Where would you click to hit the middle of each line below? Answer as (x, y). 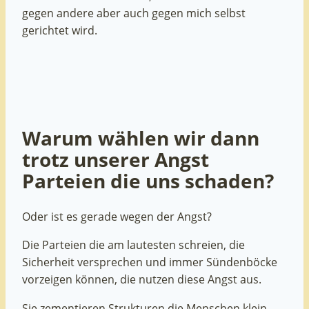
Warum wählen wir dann (141, 138)
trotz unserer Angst (116, 160)
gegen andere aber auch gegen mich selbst (134, 13)
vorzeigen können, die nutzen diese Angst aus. (142, 280)
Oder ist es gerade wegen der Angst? (117, 217)
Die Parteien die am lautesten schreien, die (133, 245)
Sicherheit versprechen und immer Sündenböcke (150, 262)
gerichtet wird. (60, 30)
